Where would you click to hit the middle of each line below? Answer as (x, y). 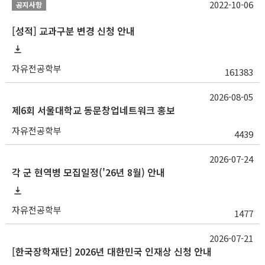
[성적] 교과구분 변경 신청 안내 (73, 31)
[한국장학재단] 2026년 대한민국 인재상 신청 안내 (112, 251)
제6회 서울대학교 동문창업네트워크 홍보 (93, 110)
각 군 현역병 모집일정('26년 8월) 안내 (88, 172)
